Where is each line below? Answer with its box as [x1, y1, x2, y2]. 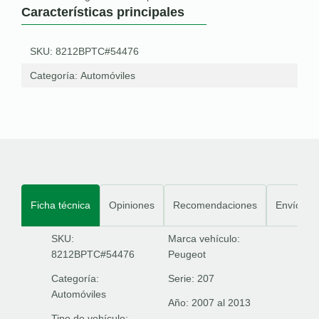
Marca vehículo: [168, 233, 240, 244]
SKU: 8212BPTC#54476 [30, 46, 139, 57]
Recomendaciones [173, 199, 257, 211]
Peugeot [168, 249, 206, 260]
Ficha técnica [31, 199, 90, 211]
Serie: [168, 273, 197, 284]
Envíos [276, 199, 306, 211]
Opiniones [109, 199, 155, 211]
